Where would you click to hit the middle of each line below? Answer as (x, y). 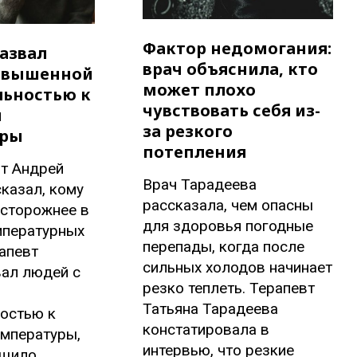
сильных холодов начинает (238, 268)
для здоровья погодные (228, 226)
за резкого (188, 131)
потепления (195, 152)
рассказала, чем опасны (228, 206)
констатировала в (206, 330)
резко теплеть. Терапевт (229, 288)
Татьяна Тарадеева (211, 309)
